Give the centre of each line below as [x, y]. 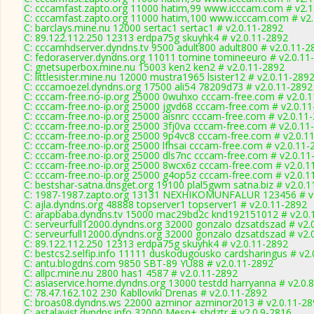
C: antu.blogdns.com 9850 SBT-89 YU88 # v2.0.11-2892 [149, 263]
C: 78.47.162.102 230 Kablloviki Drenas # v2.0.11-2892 [145, 293]
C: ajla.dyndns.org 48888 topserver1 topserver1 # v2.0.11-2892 [165, 204]
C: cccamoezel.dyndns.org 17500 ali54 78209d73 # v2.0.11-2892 [168, 87]
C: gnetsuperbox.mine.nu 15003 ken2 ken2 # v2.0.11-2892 [154, 67]
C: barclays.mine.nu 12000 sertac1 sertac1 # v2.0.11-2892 [153, 28]
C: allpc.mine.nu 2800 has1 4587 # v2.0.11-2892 [131, 273]
